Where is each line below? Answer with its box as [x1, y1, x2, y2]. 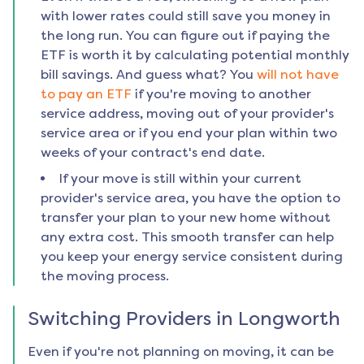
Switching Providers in [28, 307, 238, 331]
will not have [257, 67, 339, 83]
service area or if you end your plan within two [41, 125, 337, 141]
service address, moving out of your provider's [41, 106, 334, 122]
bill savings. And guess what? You [41, 67, 253, 83]
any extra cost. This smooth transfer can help [41, 229, 334, 245]
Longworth [238, 307, 340, 331]
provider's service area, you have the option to [41, 190, 340, 206]
